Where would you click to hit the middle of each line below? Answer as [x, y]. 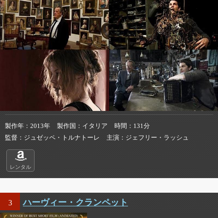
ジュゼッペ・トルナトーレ [62, 137]
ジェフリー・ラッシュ [157, 137]
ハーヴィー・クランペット [75, 202]
